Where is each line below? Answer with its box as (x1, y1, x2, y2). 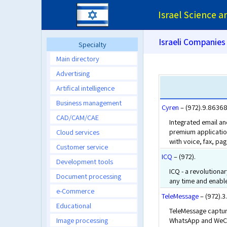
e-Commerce (56, 186, 94, 196)
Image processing (56, 215, 108, 225)
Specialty (78, 40, 106, 49)
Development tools (56, 157, 113, 166)
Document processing (56, 171, 121, 181)
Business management (56, 98, 122, 107)
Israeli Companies (159, 36, 225, 48)
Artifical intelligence (56, 83, 115, 93)
